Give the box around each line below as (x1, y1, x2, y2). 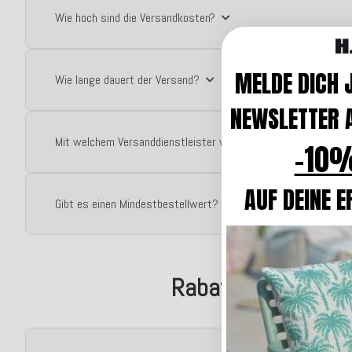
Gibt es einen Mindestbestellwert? (55, 196, 218, 212)
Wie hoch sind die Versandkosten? (55, 9, 215, 26)
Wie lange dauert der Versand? (55, 71, 200, 88)
